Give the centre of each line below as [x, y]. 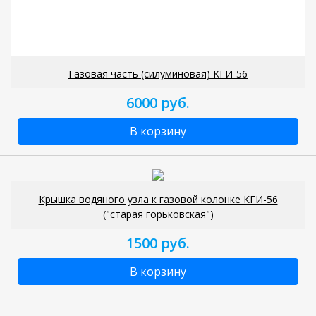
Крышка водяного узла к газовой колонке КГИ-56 [158, 199]
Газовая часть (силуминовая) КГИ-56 [158, 73]
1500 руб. [158, 243]
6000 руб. [158, 102]
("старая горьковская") [158, 214]
